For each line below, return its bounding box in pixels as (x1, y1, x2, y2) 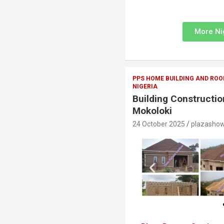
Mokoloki (132, 105, 172, 116)
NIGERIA (132, 83, 158, 90)
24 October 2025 (132, 120, 185, 128)
